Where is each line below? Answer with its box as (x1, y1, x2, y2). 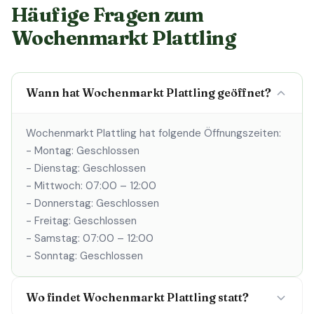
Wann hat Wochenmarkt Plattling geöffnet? (26, 86, 271, 100)
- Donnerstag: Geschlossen (26, 196, 159, 210)
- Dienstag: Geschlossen (26, 161, 146, 175)
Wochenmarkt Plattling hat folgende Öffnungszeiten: (26, 126, 281, 140)
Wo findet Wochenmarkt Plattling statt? (26, 290, 249, 304)
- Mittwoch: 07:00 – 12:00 (26, 179, 156, 193)
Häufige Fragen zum (11, 3, 204, 27)
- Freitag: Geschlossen (26, 214, 137, 228)
